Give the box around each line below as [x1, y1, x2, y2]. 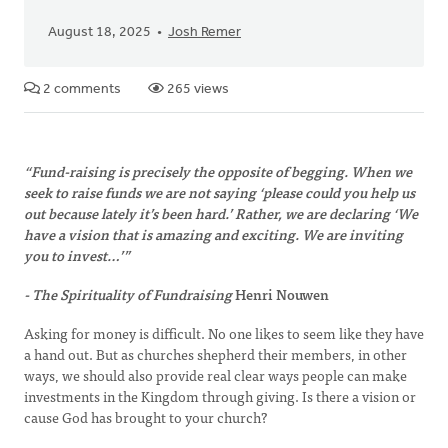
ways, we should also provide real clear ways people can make [24, 364, 407, 386]
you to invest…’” [24, 244, 130, 266]
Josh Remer [168, 25, 241, 40]
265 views [164, 82, 229, 97]
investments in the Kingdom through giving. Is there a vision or [24, 385, 416, 407]
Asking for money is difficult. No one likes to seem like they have [24, 322, 424, 344]
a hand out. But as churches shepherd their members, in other [24, 343, 407, 365]
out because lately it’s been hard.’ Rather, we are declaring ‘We [24, 202, 418, 224]
